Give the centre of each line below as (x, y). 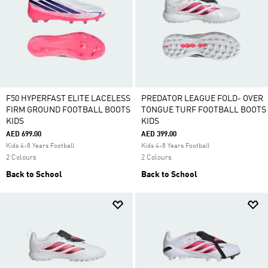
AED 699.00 (24, 135)
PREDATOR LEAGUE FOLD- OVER (202, 99)
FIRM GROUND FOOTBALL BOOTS (68, 110)
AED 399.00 (159, 135)
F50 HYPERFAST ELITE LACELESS (68, 99)
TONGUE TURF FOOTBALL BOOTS (204, 110)
